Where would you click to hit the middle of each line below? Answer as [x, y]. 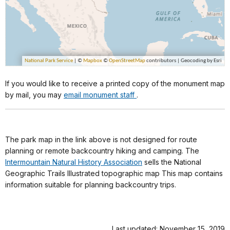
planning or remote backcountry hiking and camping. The [102, 151]
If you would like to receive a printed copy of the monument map [115, 84]
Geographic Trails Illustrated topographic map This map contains [114, 174]
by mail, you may [34, 95]
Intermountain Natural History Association [74, 162]
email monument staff [100, 95]
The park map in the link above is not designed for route [101, 140]
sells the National [172, 162]
